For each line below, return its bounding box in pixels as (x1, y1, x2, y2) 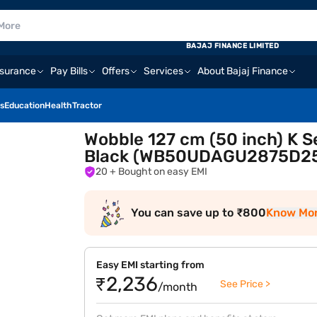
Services (144, 65, 183, 77)
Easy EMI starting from (96, 259, 205, 271)
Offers (102, 65, 129, 77)
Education (4, 100, 45, 110)
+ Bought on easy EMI (118, 166, 208, 178)
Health (45, 100, 72, 110)
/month (158, 280, 198, 294)
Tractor (72, 100, 102, 110)
